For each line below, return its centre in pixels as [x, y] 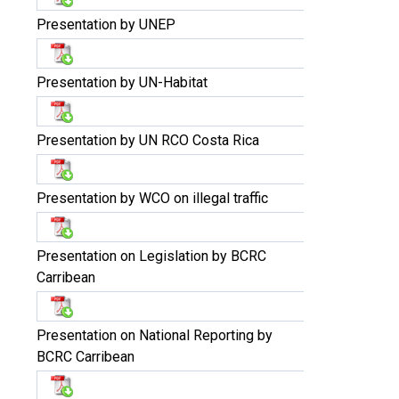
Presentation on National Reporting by [155, 335]
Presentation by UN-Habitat [122, 82]
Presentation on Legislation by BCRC [151, 256]
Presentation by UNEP [106, 24]
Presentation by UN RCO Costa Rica [148, 140]
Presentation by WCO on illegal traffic [152, 198]
